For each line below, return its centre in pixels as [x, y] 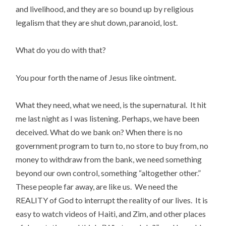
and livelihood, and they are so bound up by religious [105, 9]
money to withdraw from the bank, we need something [109, 159]
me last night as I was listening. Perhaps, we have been [108, 118]
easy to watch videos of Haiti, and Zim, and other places [111, 213]
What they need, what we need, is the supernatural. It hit [111, 104]
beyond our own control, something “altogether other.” [108, 173]
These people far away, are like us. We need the [97, 186]
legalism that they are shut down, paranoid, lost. [97, 23]
